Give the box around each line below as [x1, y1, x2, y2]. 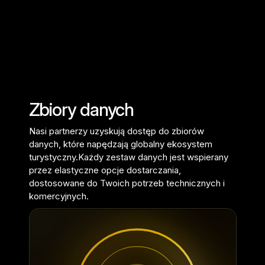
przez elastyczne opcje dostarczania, [28, 164, 181, 176]
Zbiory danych [28, 99, 134, 120]
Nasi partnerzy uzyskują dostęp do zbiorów [28, 125, 204, 137]
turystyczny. [28, 151, 78, 163]
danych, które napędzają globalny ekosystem [28, 138, 212, 150]
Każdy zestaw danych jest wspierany [77, 151, 228, 163]
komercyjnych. [28, 190, 91, 202]
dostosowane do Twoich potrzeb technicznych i [28, 177, 225, 189]
